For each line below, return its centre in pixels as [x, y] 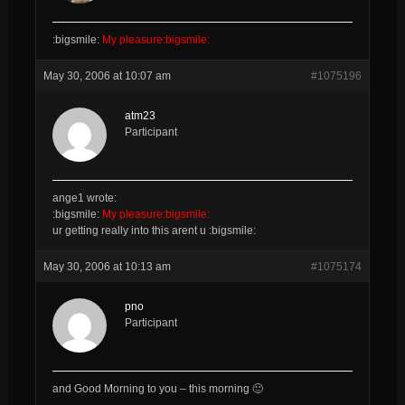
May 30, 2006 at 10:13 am [107, 266]
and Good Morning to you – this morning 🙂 [157, 388]
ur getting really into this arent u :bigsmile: [154, 230]
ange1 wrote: [84, 198]
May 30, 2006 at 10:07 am [107, 75]
